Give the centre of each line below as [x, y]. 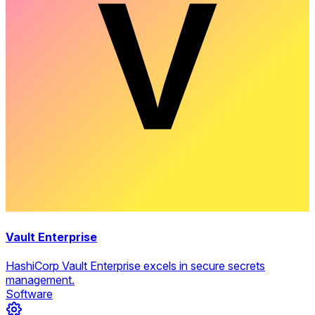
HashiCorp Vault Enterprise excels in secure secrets [135, 265]
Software [29, 294]
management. [40, 279]
